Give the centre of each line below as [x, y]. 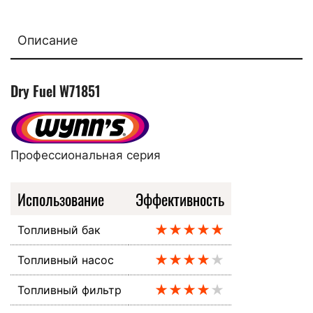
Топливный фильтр [70, 290]
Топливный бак [59, 230]
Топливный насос [66, 260]
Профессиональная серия [86, 155]
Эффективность [180, 198]
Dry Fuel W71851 [56, 90]
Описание [48, 40]
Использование [61, 198]
